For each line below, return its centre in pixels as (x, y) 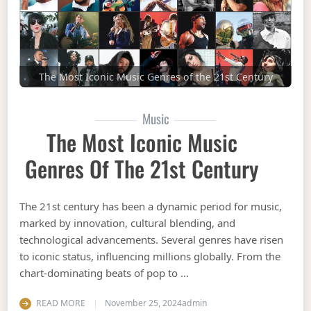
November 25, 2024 (143, 303)
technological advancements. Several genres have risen (152, 239)
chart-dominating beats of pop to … (104, 272)
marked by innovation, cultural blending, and (128, 222)
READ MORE (60, 303)
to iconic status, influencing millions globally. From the (150, 256)
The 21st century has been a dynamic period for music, (151, 206)
